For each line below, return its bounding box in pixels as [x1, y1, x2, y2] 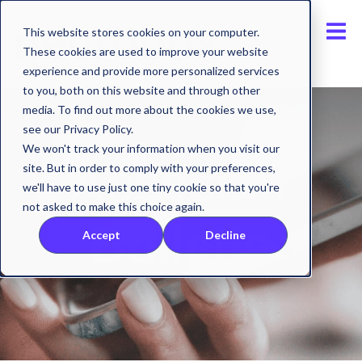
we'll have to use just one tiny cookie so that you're [23, 180, 280, 194]
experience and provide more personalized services [23, 64, 280, 78]
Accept [82, 228, 120, 242]
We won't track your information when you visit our [23, 141, 280, 155]
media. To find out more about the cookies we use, [23, 103, 276, 116]
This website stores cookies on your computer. [23, 25, 259, 39]
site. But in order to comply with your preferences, [23, 161, 276, 175]
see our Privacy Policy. [23, 122, 133, 136]
